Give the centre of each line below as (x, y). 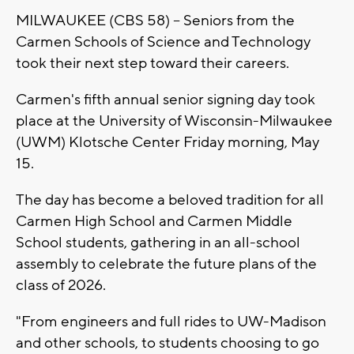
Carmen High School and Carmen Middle (154, 221)
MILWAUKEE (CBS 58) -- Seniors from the (155, 20)
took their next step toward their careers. (154, 63)
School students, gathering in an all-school (158, 242)
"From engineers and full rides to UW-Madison (171, 321)
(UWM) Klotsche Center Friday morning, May (168, 142)
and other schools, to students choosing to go (168, 343)
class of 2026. (62, 285)
